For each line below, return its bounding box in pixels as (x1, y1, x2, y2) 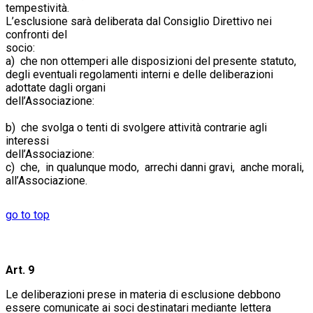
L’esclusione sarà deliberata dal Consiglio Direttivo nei (6, 14, 272, 28)
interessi (6, 133, 49, 147)
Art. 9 (6, 263, 34, 277)
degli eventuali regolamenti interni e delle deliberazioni (6, 67, 273, 81)
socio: (6, 41, 292, 54)
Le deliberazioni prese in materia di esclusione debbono (6, 287, 281, 301)
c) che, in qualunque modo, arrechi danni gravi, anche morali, (6, 160, 304, 174)
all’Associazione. (6, 173, 87, 187)
